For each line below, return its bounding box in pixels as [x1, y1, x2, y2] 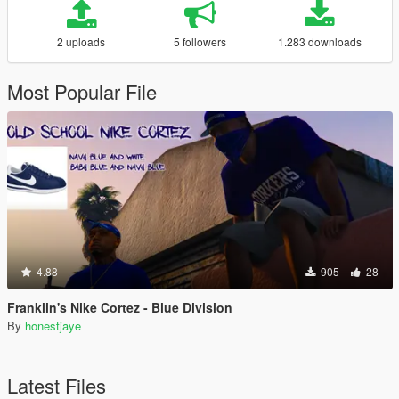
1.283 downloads [277, 34, 362, 49]
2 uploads [57, 34, 106, 49]
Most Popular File [7, 77, 157, 105]
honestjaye [25, 317, 81, 334]
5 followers [174, 34, 227, 49]
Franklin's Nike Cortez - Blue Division [7, 298, 232, 316]
